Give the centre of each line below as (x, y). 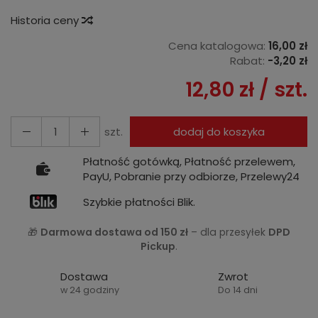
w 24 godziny (89, 290)
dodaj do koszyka (219, 132)
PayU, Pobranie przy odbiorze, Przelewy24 (191, 176)
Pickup (158, 246)
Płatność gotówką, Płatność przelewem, (189, 161)
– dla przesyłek (228, 232)
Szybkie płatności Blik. (139, 202)
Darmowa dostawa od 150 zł (114, 232)
